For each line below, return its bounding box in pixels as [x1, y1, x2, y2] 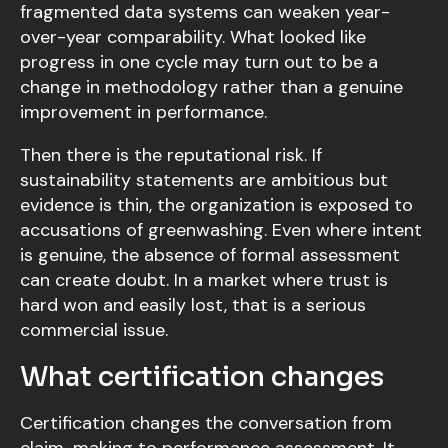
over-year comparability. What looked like [20, 25, 366, 50]
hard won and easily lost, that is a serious [20, 293, 366, 318]
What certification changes [20, 360, 384, 395]
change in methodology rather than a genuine [20, 75, 403, 100]
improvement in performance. [20, 100, 267, 125]
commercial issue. [20, 318, 168, 343]
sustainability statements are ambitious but [20, 168, 388, 193]
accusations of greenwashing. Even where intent [20, 218, 422, 243]
